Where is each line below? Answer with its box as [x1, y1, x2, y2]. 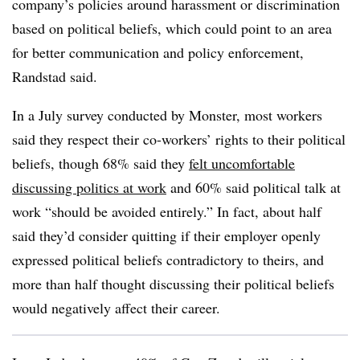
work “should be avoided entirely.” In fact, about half [12, 202, 321, 221]
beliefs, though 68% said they [12, 153, 189, 173]
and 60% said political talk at [166, 178, 341, 197]
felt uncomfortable [189, 153, 295, 173]
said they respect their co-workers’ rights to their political [12, 129, 346, 149]
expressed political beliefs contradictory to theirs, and [12, 250, 324, 269]
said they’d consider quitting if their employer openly [12, 226, 321, 245]
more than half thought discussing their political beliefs [12, 274, 334, 293]
